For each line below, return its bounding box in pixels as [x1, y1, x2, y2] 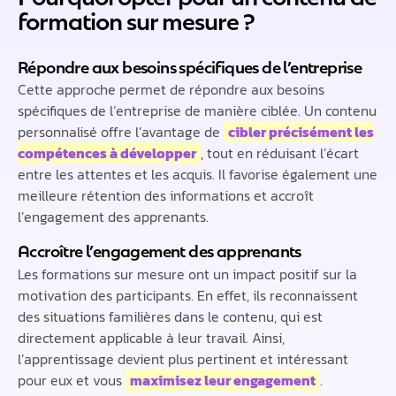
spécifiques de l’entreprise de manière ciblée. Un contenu [18, 100, 377, 122]
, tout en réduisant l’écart [201, 142, 359, 164]
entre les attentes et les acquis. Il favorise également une [18, 164, 377, 186]
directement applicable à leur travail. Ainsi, [18, 326, 285, 348]
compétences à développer [18, 142, 196, 164]
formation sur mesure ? [18, 3, 255, 36]
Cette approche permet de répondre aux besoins [18, 79, 324, 101]
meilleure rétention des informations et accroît [18, 185, 314, 207]
